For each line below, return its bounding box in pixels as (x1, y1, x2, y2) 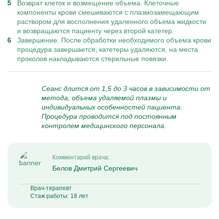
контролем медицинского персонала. (42, 122, 166, 130)
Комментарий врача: (52, 153, 109, 161)
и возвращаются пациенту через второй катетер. (17, 27, 174, 35)
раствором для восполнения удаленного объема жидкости (17, 18, 206, 25)
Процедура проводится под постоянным (42, 112, 176, 120)
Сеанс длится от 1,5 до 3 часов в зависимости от (42, 85, 210, 92)
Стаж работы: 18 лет (30, 193, 88, 199)
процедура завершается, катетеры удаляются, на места (17, 45, 198, 53)
